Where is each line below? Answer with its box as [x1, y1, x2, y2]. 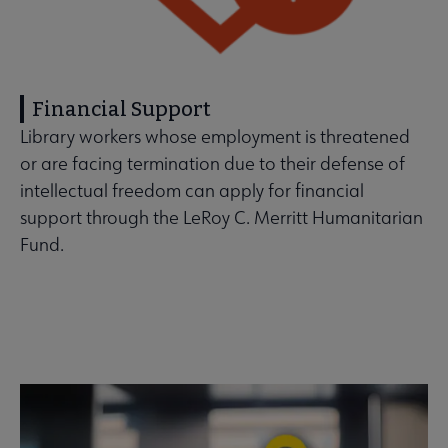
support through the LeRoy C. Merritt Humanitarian [20, 206, 423, 230]
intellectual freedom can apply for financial [20, 179, 364, 203]
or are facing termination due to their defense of [20, 152, 405, 176]
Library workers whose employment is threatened [20, 125, 410, 149]
